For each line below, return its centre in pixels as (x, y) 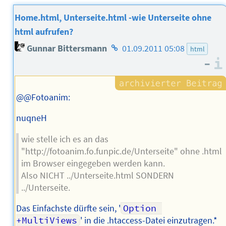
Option (140, 209)
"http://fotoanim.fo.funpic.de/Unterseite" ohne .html (121, 151)
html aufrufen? (44, 32)
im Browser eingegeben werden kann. (93, 163)
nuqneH (31, 118)
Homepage (130, 45)
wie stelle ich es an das (65, 139)
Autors (121, 73)
